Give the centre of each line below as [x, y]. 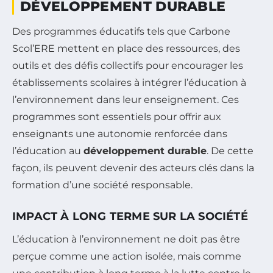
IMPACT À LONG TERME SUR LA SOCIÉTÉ [130, 217]
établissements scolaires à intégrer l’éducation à [129, 83]
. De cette [230, 151]
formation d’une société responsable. [102, 185]
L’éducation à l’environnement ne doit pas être [126, 239]
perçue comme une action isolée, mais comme [127, 257]
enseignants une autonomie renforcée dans [120, 134]
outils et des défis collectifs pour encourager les [128, 66]
